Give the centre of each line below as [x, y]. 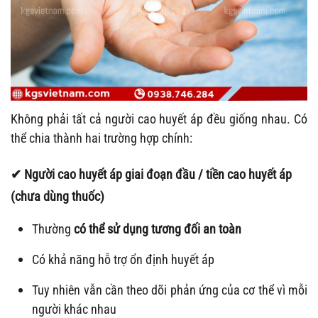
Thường [53, 229]
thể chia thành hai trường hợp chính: [102, 138]
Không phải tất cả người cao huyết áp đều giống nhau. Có [159, 119]
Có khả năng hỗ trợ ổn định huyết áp [123, 260]
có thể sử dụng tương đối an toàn [158, 229]
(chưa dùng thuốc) [57, 197]
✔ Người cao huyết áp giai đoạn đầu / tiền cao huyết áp [151, 175]
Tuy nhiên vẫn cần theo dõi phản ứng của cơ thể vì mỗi [170, 290]
